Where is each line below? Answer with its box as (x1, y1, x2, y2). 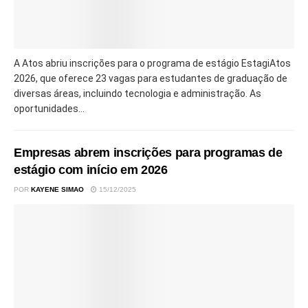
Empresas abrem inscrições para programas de (14, 146, 283, 160)
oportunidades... (14, 103, 85, 115)
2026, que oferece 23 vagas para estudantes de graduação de (14, 73, 287, 85)
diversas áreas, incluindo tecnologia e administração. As (14, 88, 261, 100)
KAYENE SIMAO (31, 186, 84, 194)
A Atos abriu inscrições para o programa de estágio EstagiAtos (14, 58, 291, 69)
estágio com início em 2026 (14, 163, 168, 177)
